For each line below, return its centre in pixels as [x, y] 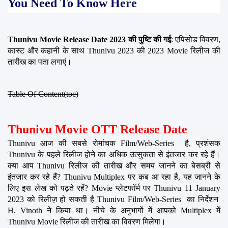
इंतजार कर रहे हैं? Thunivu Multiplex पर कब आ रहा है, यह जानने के [114, 177]
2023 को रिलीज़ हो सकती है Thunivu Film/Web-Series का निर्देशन [114, 199]
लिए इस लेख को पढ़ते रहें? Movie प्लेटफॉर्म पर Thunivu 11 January [114, 188]
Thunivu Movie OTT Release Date [97, 129]
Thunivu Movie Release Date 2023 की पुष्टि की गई [89, 39]
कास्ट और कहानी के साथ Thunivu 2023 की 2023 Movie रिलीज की [114, 50]
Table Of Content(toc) [43, 94]
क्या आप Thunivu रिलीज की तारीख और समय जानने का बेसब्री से [114, 165]
